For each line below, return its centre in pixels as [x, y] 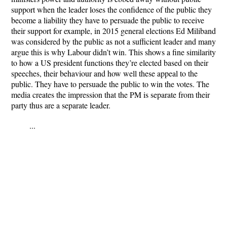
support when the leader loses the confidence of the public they [111, 9]
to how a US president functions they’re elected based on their [110, 63]
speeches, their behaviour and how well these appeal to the [104, 73]
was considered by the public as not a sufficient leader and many [113, 41]
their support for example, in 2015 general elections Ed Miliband [113, 31]
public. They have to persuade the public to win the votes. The [110, 84]
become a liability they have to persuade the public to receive [108, 20]
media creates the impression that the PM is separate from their [110, 94]
